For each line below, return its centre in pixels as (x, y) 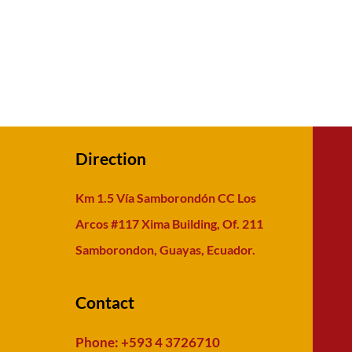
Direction (111, 158)
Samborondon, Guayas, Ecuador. (165, 249)
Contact (105, 302)
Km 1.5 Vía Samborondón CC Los (166, 198)
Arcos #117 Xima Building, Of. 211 (169, 224)
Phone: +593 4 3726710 (148, 342)
